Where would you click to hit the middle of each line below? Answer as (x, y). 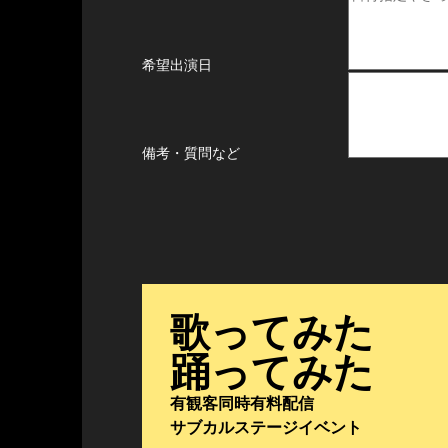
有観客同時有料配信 (242, 403)
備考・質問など (191, 153)
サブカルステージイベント (266, 427)
